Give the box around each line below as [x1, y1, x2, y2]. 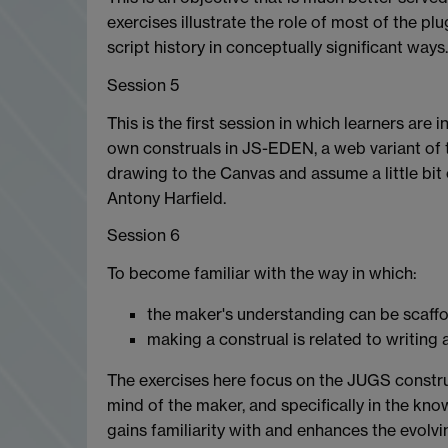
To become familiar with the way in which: [107, 263, 417, 284]
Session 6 [107, 225, 180, 246]
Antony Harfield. [107, 187, 226, 208]
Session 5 [107, 74, 179, 95]
